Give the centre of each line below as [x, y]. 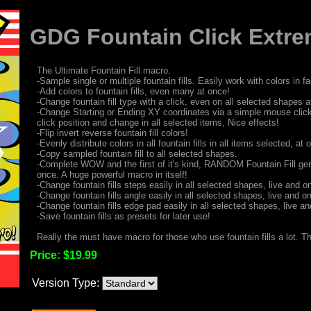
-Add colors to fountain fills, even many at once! [133, 91]
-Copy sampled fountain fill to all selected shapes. [137, 153]
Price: [46, 255]
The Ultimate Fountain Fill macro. [103, 70]
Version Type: [65, 283]
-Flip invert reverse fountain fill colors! [112, 133]
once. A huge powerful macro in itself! [112, 174]
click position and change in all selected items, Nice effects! [158, 122]
